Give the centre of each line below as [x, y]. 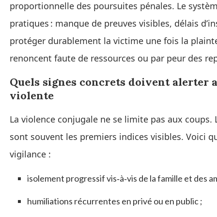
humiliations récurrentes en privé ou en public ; [115, 201]
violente [32, 96]
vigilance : [30, 154]
